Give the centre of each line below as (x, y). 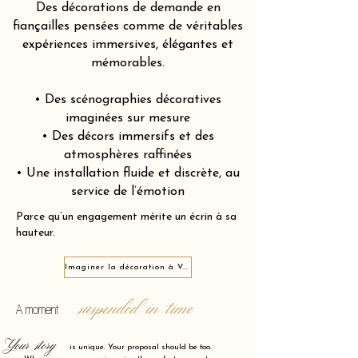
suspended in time (137, 309)
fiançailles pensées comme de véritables (128, 26)
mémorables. (128, 63)
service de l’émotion (128, 192)
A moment (37, 309)
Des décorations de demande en (128, 8)
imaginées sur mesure (128, 118)
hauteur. (36, 233)
